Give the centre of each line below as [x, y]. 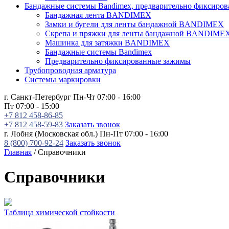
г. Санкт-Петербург [38, 97]
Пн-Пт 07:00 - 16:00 [134, 134]
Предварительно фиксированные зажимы [118, 61]
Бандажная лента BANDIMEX [98, 15]
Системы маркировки [63, 79]
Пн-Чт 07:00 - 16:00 [107, 97]
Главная [18, 152]
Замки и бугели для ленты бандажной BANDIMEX [134, 24]
